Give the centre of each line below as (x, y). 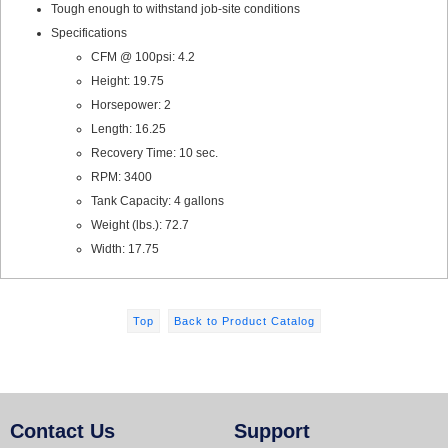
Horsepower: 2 (131, 104)
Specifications (89, 32)
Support (272, 431)
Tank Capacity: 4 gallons (157, 200)
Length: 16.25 (128, 128)
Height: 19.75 (127, 80)
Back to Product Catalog (244, 321)
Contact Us (62, 431)
